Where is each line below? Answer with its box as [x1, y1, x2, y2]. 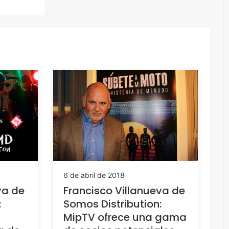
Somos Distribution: [63, 196, 162, 211]
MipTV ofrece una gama [63, 210, 187, 224]
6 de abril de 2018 [63, 170, 125, 179]
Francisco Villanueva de [63, 183, 185, 198]
